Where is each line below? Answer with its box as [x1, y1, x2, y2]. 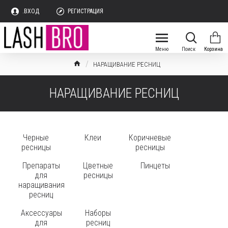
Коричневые [129, 133, 172, 142]
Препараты [22, 161, 60, 170]
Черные [23, 133, 49, 142]
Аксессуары [20, 208, 62, 218]
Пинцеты [140, 161, 170, 170]
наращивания [18, 180, 65, 190]
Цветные [83, 161, 113, 170]
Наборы [85, 208, 111, 218]
